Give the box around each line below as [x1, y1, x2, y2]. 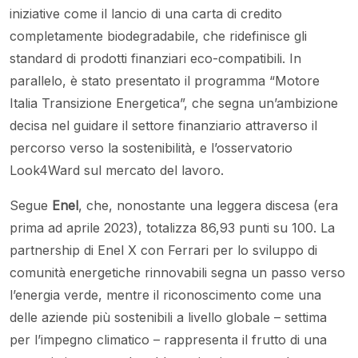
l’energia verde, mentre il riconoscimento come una [10, 286, 321, 303]
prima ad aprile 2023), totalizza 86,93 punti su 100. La [10, 219, 335, 236]
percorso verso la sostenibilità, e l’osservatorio [10, 139, 292, 156]
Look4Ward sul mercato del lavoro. [10, 161, 224, 178]
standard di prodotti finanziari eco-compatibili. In [10, 50, 301, 66]
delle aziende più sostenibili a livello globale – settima [10, 308, 327, 325]
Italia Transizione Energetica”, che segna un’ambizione [10, 94, 338, 111]
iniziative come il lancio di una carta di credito [10, 5, 282, 22]
